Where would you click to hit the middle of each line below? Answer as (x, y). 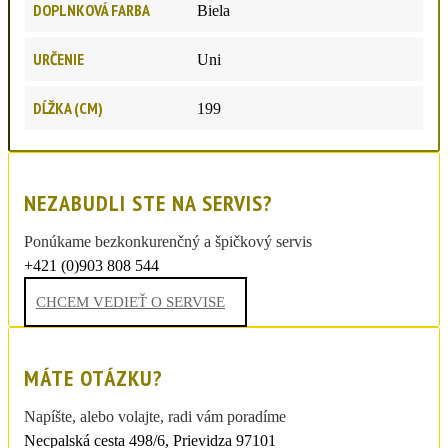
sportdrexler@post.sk (91, 283)
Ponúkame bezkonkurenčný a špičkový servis (168, 241)
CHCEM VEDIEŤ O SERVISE (130, 301)
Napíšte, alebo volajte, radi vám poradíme (155, 416)
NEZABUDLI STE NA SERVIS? (148, 202)
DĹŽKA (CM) (68, 107)
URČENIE (58, 58)
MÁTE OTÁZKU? (93, 377)
